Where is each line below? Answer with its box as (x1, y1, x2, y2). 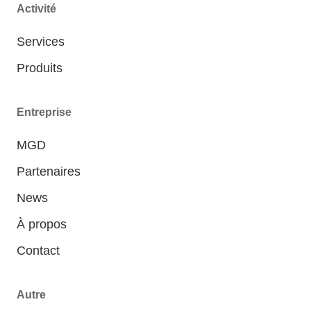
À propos (17, 217, 67, 232)
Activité (17, 3, 56, 15)
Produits (17, 61, 62, 76)
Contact (17, 244, 60, 258)
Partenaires (17, 165, 81, 179)
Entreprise (17, 106, 72, 119)
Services (17, 35, 65, 49)
